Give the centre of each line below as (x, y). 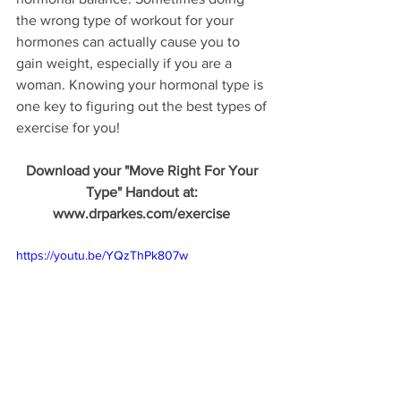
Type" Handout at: (143, 192)
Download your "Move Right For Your (143, 171)
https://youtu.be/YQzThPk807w (102, 255)
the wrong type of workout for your (127, 20)
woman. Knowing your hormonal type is (141, 85)
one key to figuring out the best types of (143, 106)
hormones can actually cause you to (130, 42)
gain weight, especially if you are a (126, 63)
